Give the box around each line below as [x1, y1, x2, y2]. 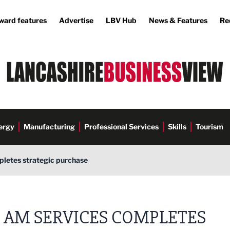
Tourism [196, 122, 223, 131]
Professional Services [84, 122, 159, 131]
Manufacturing [24, 122, 75, 131]
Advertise [59, 16, 93, 25]
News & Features [149, 16, 207, 25]
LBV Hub [106, 16, 137, 25]
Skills [168, 122, 186, 131]
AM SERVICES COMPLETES [4, 206, 206, 229]
